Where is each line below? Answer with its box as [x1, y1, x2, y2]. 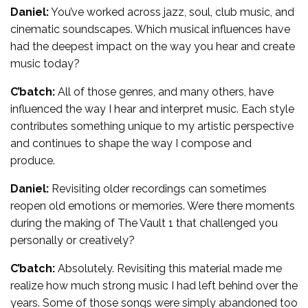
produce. [10, 153, 55, 167]
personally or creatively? [10, 233, 135, 247]
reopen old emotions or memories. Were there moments [10, 199, 295, 212]
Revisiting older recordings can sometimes [49, 181, 267, 195]
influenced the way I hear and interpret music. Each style [10, 102, 294, 115]
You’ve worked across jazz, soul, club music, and [49, 5, 294, 19]
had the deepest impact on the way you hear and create [10, 39, 295, 53]
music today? [10, 56, 80, 70]
